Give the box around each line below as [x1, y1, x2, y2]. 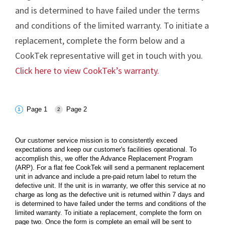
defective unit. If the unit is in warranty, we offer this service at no [15, 182, 205, 190]
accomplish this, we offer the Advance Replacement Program [15, 155, 193, 163]
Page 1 [26, 105, 47, 113]
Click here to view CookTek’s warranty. [15, 64, 159, 76]
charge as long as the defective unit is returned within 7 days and [15, 191, 204, 199]
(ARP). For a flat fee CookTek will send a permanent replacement [15, 164, 204, 172]
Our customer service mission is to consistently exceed [15, 137, 177, 145]
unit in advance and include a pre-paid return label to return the [15, 173, 196, 181]
